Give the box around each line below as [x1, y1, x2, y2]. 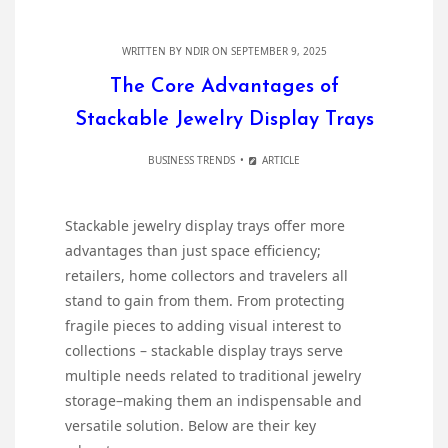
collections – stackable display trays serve [65, 341, 343, 361]
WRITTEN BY [121, 44, 185, 59]
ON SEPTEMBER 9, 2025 [208, 44, 327, 59]
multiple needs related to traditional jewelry [65, 366, 361, 386]
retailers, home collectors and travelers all [65, 266, 348, 286]
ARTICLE [259, 153, 301, 168]
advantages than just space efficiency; [65, 241, 321, 261]
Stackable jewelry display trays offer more [65, 216, 345, 236]
